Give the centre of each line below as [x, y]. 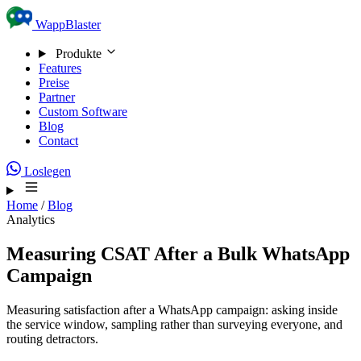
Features [60, 68]
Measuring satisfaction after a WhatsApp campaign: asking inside [172, 309]
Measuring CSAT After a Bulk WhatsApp [178, 253]
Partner [57, 97]
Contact [58, 141]
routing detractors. [52, 338]
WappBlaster [68, 25]
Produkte [78, 54]
